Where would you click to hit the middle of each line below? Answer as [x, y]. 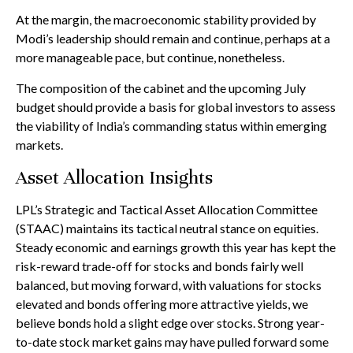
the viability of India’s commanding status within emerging [171, 126]
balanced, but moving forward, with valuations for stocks [169, 285]
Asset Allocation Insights [114, 178]
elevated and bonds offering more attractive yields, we [162, 304]
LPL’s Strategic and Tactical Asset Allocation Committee [167, 210]
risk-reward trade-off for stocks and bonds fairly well [160, 266]
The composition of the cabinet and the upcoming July [161, 88]
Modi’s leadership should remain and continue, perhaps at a [173, 39]
